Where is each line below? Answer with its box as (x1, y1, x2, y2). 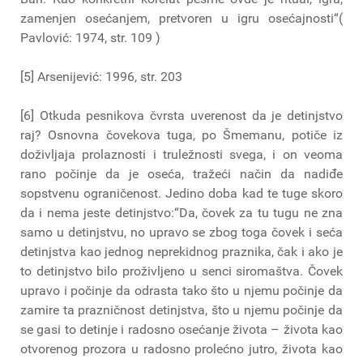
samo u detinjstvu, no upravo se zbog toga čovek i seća (20, 224, 343, 240)
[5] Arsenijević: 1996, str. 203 (20, 68, 182, 84)
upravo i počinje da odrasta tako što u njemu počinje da (20, 282, 343, 298)
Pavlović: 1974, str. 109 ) (20, 29, 160, 45)
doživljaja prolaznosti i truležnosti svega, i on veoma (20, 146, 343, 162)
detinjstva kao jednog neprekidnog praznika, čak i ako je (20, 243, 343, 259)
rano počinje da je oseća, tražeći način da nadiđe (20, 165, 343, 181)
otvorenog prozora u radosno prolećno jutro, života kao (20, 340, 343, 357)
